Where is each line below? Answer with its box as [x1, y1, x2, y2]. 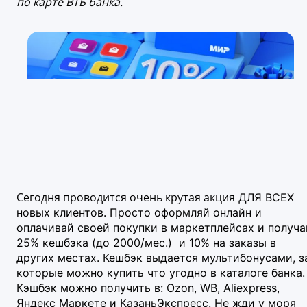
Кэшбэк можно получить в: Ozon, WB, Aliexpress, [16, 281, 280, 295]
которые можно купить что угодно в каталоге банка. [16, 266, 305, 280]
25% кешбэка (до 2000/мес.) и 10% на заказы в [16, 236, 276, 250]
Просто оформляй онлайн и [110, 206, 262, 220]
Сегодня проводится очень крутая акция [16, 190, 235, 206]
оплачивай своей [16, 221, 113, 235]
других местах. [16, 251, 103, 265]
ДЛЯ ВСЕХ [235, 191, 294, 205]
